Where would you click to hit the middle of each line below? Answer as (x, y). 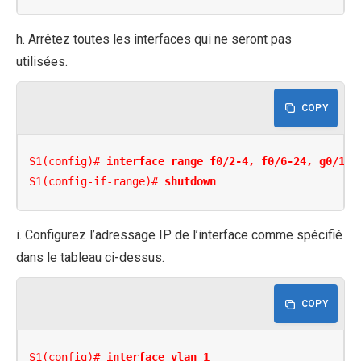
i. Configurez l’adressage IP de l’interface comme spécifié (179, 234)
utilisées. (42, 61)
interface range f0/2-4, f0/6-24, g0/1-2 (232, 162)
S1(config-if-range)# (97, 182)
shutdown (191, 182)
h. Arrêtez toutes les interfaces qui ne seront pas (154, 39)
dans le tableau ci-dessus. (90, 257)
